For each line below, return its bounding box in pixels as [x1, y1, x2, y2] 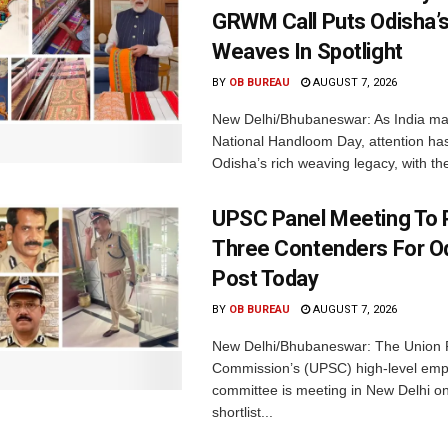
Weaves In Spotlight [212, 38, 403, 64]
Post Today [212, 265, 319, 291]
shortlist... [212, 403, 273, 420]
